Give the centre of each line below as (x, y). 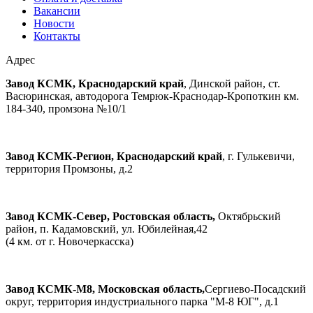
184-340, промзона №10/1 (66, 109)
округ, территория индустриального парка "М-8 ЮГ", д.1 (142, 302)
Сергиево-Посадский (255, 289)
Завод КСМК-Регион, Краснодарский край (114, 156)
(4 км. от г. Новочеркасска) (70, 242)
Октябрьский (248, 217)
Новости (54, 24)
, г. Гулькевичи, (259, 156)
